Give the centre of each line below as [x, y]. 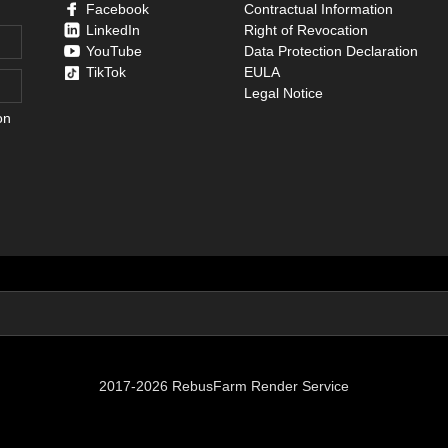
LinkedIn [113, 29]
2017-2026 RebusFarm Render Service [224, 385]
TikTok [106, 71]
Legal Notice [283, 92]
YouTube [114, 50]
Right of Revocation [305, 29]
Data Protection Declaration [330, 50]
